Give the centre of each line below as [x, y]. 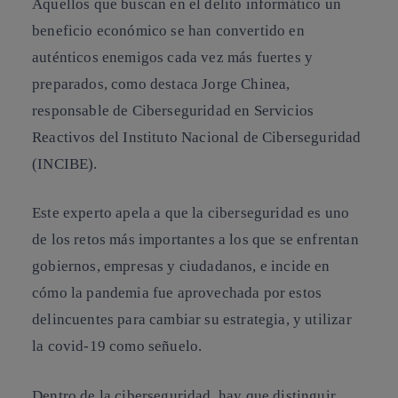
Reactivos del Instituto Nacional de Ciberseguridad [197, 137]
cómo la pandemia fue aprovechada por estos [177, 293]
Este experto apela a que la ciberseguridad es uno [191, 213]
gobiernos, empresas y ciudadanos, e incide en [181, 267]
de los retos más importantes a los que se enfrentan [195, 240]
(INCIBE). [65, 163]
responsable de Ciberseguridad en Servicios [173, 110]
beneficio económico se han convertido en [168, 30]
